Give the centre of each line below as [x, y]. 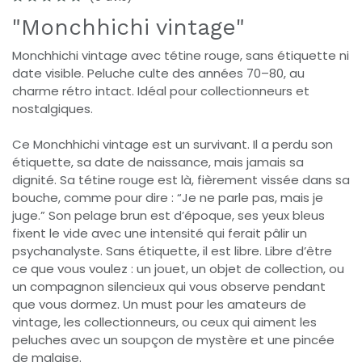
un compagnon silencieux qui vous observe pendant [169, 286]
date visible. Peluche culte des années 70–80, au [158, 73]
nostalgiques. [53, 108]
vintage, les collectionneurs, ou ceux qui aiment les [164, 322]
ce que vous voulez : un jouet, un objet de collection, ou [178, 268]
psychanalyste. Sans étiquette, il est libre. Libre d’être [172, 250]
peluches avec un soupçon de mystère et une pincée [173, 339]
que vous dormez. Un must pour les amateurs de [159, 304]
